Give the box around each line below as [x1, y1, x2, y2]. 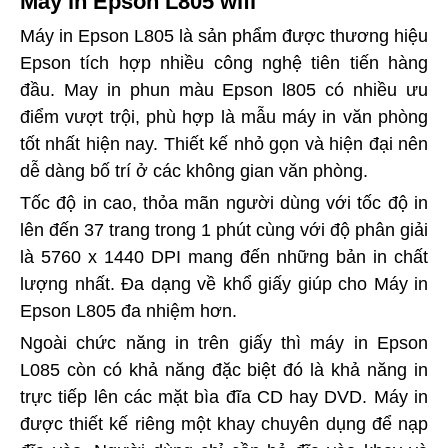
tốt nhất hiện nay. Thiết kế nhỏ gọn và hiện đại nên [20, 134, 428, 155]
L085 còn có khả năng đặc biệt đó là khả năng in [20, 360, 428, 381]
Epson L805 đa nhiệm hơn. [20, 301, 242, 322]
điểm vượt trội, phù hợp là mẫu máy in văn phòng [20, 107, 428, 128]
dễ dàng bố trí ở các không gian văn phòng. [20, 161, 368, 182]
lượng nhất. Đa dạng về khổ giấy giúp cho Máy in [20, 274, 428, 295]
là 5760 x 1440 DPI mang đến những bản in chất [20, 247, 428, 268]
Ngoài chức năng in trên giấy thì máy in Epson [20, 333, 428, 354]
